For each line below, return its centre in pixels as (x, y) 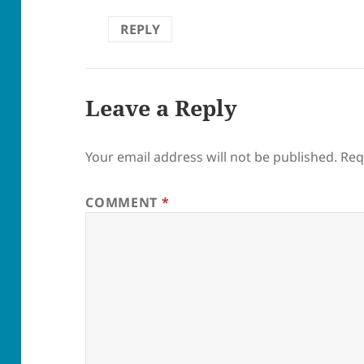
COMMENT (123, 202)
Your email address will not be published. (212, 156)
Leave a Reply (162, 107)
